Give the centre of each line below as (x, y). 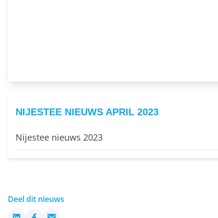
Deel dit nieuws (36, 199)
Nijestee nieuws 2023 (59, 137)
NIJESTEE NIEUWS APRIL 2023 (87, 112)
